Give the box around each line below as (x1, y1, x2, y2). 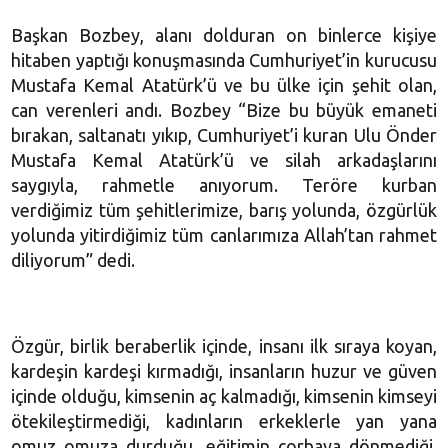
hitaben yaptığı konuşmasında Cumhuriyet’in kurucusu (11, 49, 437, 70)
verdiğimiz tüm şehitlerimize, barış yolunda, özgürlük (11, 199, 437, 220)
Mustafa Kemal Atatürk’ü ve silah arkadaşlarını (11, 149, 437, 170)
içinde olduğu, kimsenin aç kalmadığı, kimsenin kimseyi (11, 385, 437, 406)
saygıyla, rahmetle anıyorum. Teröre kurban (11, 174, 437, 195)
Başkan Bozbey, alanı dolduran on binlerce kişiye (11, 24, 437, 45)
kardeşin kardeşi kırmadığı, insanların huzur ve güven (11, 360, 437, 381)
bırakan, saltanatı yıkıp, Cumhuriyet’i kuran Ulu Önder (11, 124, 437, 145)
